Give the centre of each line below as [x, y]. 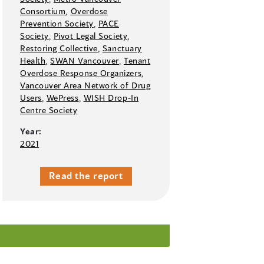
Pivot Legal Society [90, 36]
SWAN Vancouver [85, 61]
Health [33, 61]
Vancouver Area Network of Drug [85, 85]
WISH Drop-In [111, 98]
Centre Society [49, 110]
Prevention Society [57, 24]
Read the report [86, 176]
